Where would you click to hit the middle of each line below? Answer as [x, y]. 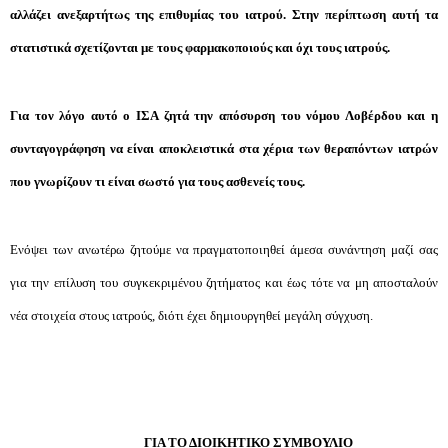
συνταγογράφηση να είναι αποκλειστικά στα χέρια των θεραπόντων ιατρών [224, 148]
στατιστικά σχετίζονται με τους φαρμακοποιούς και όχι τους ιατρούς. [200, 47]
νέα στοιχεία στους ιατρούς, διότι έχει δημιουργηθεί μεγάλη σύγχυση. [191, 315]
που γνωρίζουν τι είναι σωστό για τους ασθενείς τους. [157, 181]
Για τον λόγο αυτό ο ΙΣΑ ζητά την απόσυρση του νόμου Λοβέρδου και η [224, 115]
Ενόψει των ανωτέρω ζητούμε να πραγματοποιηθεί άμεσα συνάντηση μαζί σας [224, 249]
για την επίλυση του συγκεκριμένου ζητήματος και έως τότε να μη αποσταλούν [224, 282]
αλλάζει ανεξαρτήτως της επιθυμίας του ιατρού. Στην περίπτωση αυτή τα [224, 14]
